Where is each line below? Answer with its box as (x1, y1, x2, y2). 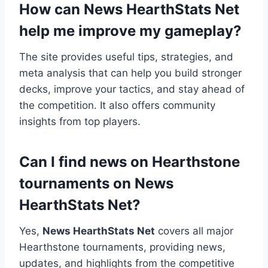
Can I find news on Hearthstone (19, 153, 240, 171)
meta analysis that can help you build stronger (19, 67, 242, 80)
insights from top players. (19, 115, 141, 128)
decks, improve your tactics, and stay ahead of (19, 83, 245, 96)
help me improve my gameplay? (19, 22, 242, 40)
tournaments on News (19, 175, 173, 193)
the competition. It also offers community (19, 99, 215, 112)
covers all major (155, 225, 233, 237)
